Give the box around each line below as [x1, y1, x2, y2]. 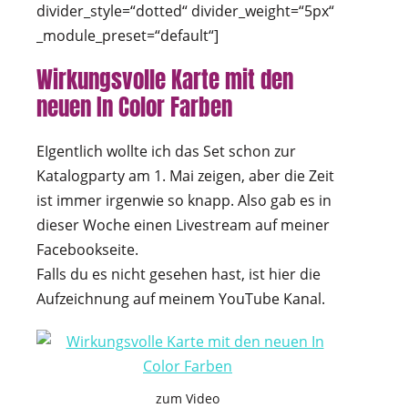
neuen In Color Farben [36, 90, 232, 125]
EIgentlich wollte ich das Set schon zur [36, 141, 296, 162]
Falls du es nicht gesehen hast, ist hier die [36, 264, 321, 285]
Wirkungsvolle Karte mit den [36, 63, 293, 97]
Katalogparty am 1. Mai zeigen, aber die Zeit [36, 166, 334, 187]
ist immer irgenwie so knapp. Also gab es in [36, 190, 331, 211]
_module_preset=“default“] [36, 25, 219, 46]
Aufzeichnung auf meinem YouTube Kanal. [36, 289, 325, 310]
